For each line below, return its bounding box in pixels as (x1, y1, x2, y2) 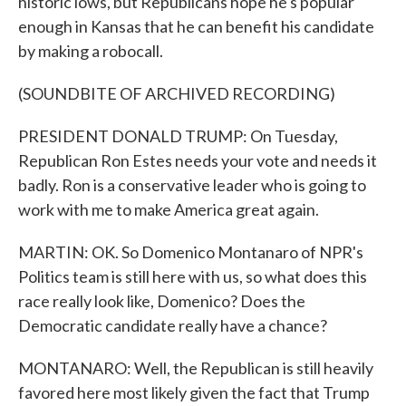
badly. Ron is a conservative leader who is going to (18, 175, 366, 195)
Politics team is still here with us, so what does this (18, 266, 367, 286)
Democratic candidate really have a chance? (18, 315, 327, 335)
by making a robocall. (18, 41, 163, 61)
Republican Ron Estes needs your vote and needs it (18, 150, 377, 170)
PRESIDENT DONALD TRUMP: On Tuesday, (18, 126, 338, 146)
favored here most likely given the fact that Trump (18, 382, 370, 402)
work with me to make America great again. (18, 199, 319, 219)
